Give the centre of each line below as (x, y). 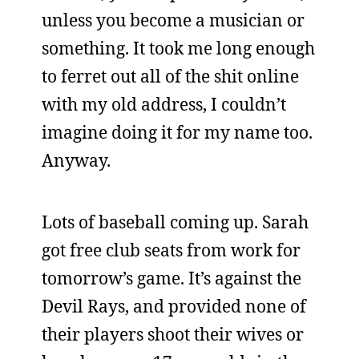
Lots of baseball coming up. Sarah (175, 222)
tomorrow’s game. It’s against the (171, 278)
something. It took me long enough (178, 48)
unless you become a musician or (173, 20)
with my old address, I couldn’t (164, 104)
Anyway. (76, 160)
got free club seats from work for (171, 250)
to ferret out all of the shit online (170, 76)
